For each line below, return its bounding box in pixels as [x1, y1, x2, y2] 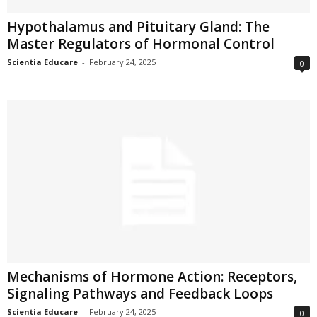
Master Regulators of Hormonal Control [7, 35, 275, 54]
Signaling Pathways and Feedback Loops [7, 284, 273, 303]
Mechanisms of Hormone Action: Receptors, [7, 267, 297, 286]
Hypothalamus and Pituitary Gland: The [7, 18, 270, 37]
